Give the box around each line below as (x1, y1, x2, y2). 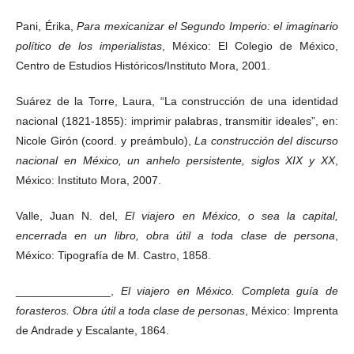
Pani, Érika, (16, 19, 77, 32)
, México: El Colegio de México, (162, 39, 338, 52)
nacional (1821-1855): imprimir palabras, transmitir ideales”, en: (16, 114, 338, 127)
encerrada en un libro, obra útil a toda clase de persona (16, 228, 335, 242)
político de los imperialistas (16, 39, 162, 52)
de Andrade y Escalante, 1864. (16, 323, 169, 337)
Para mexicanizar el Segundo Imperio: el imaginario (77, 19, 338, 32)
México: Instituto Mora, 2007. (16, 173, 161, 186)
